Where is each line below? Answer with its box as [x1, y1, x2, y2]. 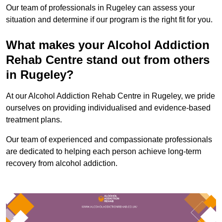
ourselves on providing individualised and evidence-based [6, 103, 211, 112]
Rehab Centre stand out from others [6, 53, 210, 66]
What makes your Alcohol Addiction [6, 38, 210, 52]
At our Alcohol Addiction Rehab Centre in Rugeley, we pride [6, 91, 215, 100]
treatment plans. [6, 115, 64, 124]
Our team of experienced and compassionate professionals [6, 135, 212, 144]
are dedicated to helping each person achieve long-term [6, 147, 201, 156]
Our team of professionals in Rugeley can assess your [6, 3, 195, 12]
